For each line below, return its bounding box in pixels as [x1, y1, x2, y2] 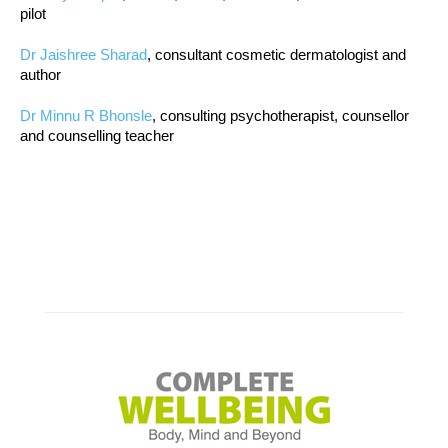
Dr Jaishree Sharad [20, 45, 147, 63]
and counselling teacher [20, 126, 174, 144]
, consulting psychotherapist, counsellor [152, 106, 409, 124]
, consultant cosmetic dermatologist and [147, 45, 406, 63]
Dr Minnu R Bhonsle [20, 106, 152, 124]
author [20, 65, 61, 83]
